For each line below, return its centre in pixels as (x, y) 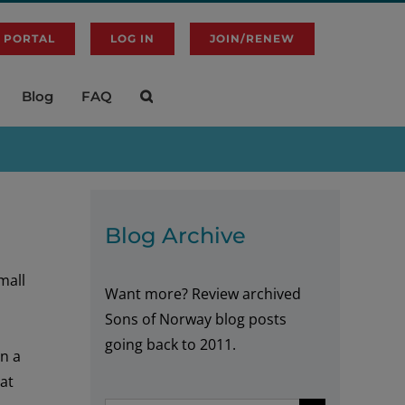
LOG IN (132, 38)
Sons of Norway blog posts (196, 319)
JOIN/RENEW (252, 38)
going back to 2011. (170, 344)
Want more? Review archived (203, 293)
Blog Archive (175, 235)
